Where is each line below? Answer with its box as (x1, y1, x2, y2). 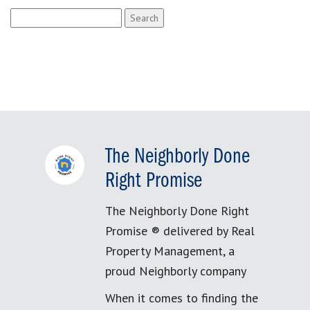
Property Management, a (105, 243, 235, 259)
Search (10, 9, 40, 21)
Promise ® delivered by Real (105, 223, 255, 239)
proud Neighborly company (105, 263, 246, 279)
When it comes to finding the (105, 290, 258, 306)
